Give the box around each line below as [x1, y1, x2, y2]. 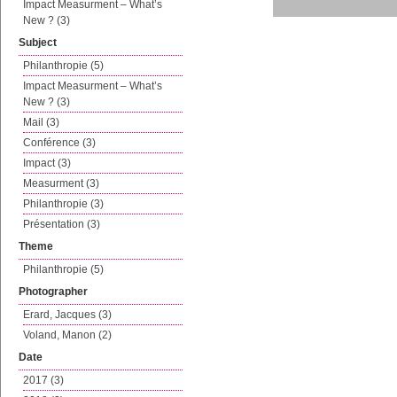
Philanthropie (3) [23, 198, 104, 210]
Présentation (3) [23, 218, 100, 230]
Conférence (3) [23, 136, 96, 149]
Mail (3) [23, 116, 59, 128]
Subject [19, 36, 57, 49]
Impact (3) [23, 157, 71, 169]
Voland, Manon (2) [23, 329, 112, 341]
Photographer [19, 285, 88, 298]
